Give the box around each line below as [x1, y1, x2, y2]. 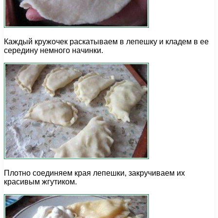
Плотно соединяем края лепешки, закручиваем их [4, 169, 185, 178]
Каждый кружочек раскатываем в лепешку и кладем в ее [4, 37, 209, 46]
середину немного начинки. [4, 46, 103, 55]
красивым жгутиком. [4, 178, 77, 186]
